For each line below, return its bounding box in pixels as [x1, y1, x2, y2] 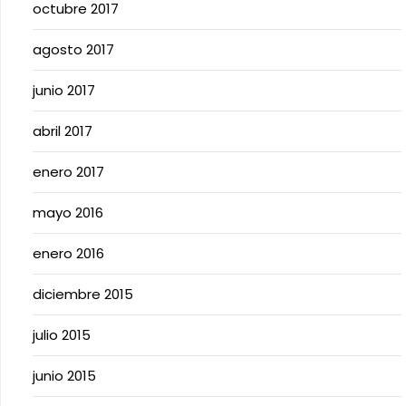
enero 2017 [33, 161, 104, 181]
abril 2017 [33, 121, 92, 140]
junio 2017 [33, 80, 95, 100]
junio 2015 [33, 365, 96, 385]
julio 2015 [33, 324, 91, 344]
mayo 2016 [33, 202, 103, 222]
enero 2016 [33, 243, 104, 263]
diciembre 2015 [33, 284, 133, 304]
